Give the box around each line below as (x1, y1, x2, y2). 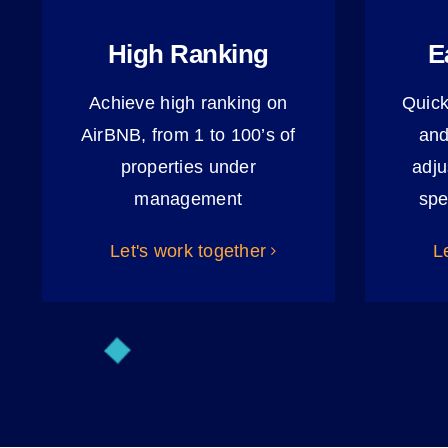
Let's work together (110, 241, 267, 262)
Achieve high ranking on (89, 93, 288, 114)
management (134, 189, 243, 210)
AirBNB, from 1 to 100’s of (80, 125, 296, 146)
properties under (120, 157, 256, 178)
